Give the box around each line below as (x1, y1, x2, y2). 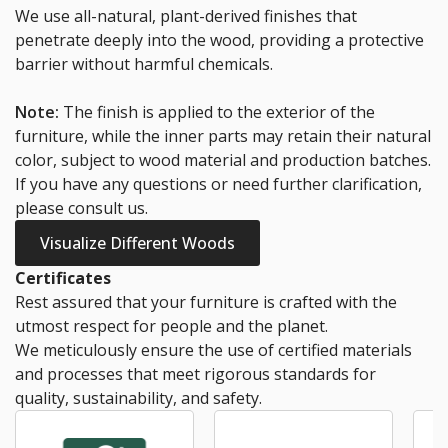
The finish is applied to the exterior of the (59, 101, 375, 124)
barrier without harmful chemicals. (15, 53, 273, 76)
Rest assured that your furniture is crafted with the (15, 291, 397, 314)
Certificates (15, 267, 111, 290)
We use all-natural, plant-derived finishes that (15, 5, 357, 28)
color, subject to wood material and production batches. (15, 149, 431, 172)
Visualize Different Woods (40, 232, 235, 255)
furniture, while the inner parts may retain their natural (15, 125, 431, 148)
